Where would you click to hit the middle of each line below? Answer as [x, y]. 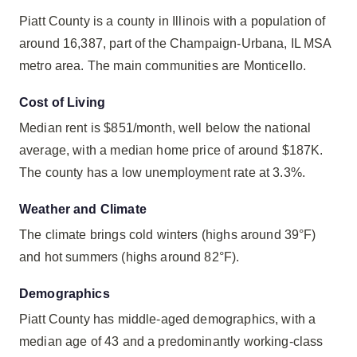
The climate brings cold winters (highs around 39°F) [168, 235]
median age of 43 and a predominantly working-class [171, 341]
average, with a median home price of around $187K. [171, 150]
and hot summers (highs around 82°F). [129, 257]
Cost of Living [63, 102]
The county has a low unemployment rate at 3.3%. [163, 173]
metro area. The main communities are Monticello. [163, 66]
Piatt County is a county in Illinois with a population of [173, 21]
